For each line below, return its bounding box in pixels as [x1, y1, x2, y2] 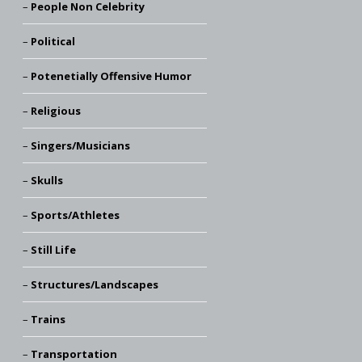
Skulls [30, 173, 63, 187]
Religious [30, 103, 81, 118]
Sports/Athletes [30, 208, 120, 222]
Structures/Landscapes [30, 277, 158, 292]
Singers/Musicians [30, 138, 130, 153]
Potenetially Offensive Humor [30, 69, 192, 83]
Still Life [30, 242, 76, 257]
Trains [30, 312, 65, 326]
